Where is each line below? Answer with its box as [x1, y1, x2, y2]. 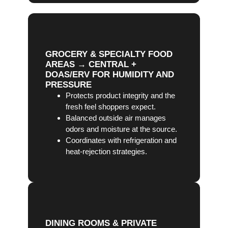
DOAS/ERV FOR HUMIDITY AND [45, 70, 174, 80]
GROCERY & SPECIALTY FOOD [45, 49, 173, 60]
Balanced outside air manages [65, 113, 166, 123]
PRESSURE [45, 80, 92, 90]
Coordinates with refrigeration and [65, 136, 177, 145]
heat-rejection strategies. [65, 147, 147, 156]
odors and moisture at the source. [65, 125, 177, 134]
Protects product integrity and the [65, 91, 175, 100]
